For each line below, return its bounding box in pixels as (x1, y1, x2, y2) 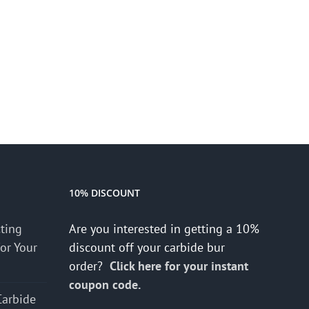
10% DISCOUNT (69, 186, 140, 200)
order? (69, 258, 110, 275)
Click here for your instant (110, 258, 248, 275)
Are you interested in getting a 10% (69, 221, 259, 237)
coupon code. (69, 277, 143, 293)
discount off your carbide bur (69, 239, 225, 256)
